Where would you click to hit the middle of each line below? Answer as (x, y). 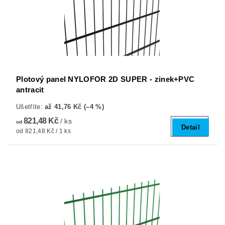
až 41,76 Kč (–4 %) (74, 106)
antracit (30, 89)
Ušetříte (28, 106)
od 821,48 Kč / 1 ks (44, 131)
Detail (191, 127)
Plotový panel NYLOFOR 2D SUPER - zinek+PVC (105, 79)
